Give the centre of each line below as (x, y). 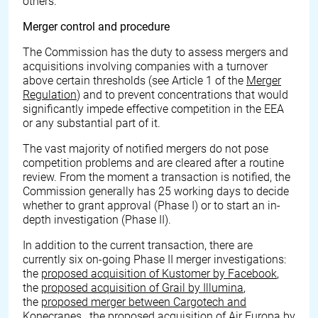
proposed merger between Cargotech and (144, 302)
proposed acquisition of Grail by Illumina (142, 288)
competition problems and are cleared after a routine (153, 163)
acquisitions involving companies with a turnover (145, 66)
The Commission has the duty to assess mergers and (155, 52)
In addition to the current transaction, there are (138, 245)
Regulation (50, 95)
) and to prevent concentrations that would (182, 95)
